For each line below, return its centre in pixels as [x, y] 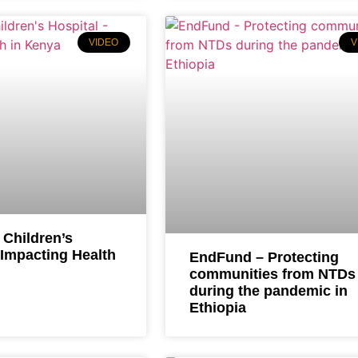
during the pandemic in [268, 290]
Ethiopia [217, 307]
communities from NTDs [272, 274]
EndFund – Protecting [264, 257]
